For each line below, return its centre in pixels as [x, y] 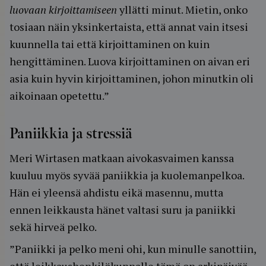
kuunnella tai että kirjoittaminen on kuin [110, 44]
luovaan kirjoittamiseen [63, 9]
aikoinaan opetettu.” [59, 96]
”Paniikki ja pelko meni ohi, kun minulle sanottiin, [133, 249]
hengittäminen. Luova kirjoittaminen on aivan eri [130, 61]
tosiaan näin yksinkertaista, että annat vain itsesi [129, 27]
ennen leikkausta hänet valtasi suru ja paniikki [123, 210]
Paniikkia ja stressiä [71, 134]
